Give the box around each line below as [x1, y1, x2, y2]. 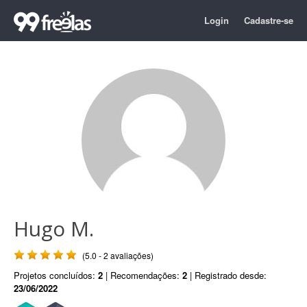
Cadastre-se [244, 14, 293, 27]
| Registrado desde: [187, 269, 267, 282]
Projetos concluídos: [14, 269, 98, 282]
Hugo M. [14, 214, 94, 243]
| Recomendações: [103, 269, 182, 282]
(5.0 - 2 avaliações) [82, 249, 153, 261]
